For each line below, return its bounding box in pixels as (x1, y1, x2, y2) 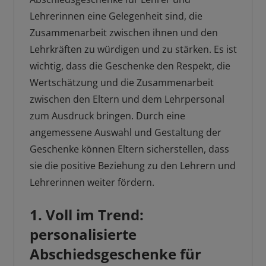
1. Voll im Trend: (29, 205, 144, 225)
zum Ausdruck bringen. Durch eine (29, 109, 185, 123)
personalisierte (29, 224, 137, 245)
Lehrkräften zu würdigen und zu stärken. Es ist (29, 43, 237, 56)
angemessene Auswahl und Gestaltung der (29, 126, 221, 140)
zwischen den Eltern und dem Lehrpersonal (29, 93, 224, 106)
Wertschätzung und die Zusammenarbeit (29, 76, 214, 90)
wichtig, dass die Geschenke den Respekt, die (29, 59, 230, 73)
